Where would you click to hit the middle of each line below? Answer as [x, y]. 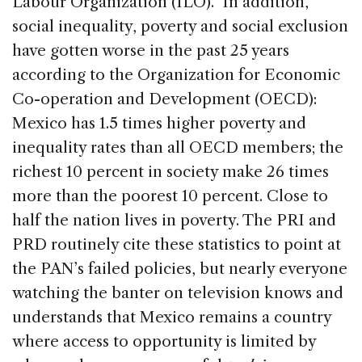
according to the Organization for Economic [176, 74]
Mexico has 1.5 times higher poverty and [159, 123]
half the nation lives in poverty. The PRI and [174, 220]
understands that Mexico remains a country [172, 317]
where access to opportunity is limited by [164, 341]
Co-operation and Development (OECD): [164, 99]
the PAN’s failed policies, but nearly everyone [180, 268]
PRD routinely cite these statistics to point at [177, 244]
